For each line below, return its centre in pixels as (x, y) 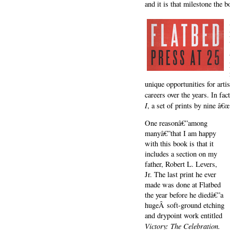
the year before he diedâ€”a (184, 195)
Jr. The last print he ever (180, 175)
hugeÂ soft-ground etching (185, 205)
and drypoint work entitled (184, 216)
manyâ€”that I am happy (180, 133)
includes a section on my (181, 154)
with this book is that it (179, 144)
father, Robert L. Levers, (181, 164)
